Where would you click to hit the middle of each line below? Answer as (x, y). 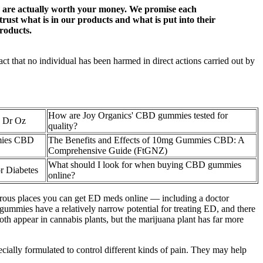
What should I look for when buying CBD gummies (145, 164)
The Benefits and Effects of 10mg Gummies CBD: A (146, 140)
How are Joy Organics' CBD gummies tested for (138, 115)
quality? (63, 126)
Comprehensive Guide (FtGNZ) (108, 150)
